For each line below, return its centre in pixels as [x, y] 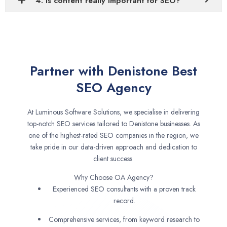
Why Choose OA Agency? [113, 178]
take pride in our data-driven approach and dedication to [113, 147]
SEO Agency [113, 88]
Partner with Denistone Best [113, 71]
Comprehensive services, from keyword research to [124, 220]
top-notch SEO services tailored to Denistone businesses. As [113, 124]
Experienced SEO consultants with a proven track [124, 189]
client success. [113, 159]
